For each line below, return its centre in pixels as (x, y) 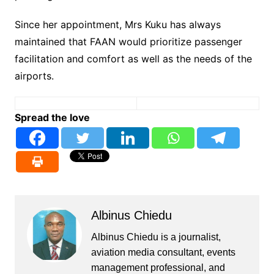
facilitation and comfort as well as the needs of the (133, 59)
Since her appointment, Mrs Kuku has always (117, 25)
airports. (34, 76)
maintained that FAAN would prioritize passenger (128, 42)
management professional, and (158, 267)
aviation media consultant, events (163, 252)
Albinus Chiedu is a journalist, (156, 237)
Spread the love (52, 118)
